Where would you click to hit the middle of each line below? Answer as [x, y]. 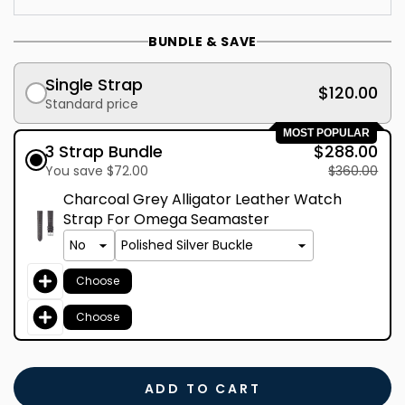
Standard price [91, 104]
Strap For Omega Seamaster [166, 219]
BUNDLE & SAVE [202, 41]
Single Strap [94, 84]
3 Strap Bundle [104, 152]
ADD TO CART [202, 388]
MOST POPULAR [326, 133]
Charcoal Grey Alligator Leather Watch [202, 199]
